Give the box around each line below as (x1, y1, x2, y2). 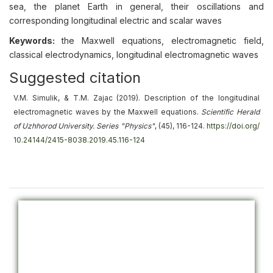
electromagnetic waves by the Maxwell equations (13, 107, 197, 116)
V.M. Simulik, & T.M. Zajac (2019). (13, 93, 145, 102)
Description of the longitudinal (144, 93, 260, 102)
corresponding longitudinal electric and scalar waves (9, 15, 222, 26)
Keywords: (9, 35, 62, 46)
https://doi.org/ (207, 121, 260, 130)
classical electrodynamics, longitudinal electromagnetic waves (9, 49, 258, 60)
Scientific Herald (201, 107, 260, 116)
